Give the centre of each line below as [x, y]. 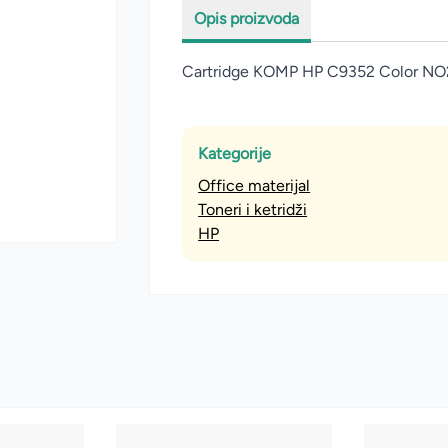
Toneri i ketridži [253, 209]
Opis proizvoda [247, 18]
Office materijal [254, 185]
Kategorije [235, 153]
